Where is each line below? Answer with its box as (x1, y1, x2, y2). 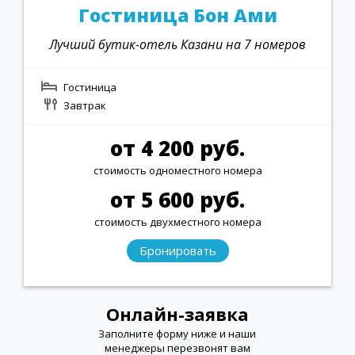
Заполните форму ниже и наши (98, 326, 257, 341)
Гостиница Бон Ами (78, 2, 277, 28)
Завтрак (63, 97, 106, 113)
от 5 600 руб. (110, 185, 245, 214)
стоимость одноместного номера (93, 162, 262, 177)
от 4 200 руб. (110, 133, 245, 162)
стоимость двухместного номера (94, 214, 261, 229)
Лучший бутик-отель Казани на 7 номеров (49, 35, 306, 53)
